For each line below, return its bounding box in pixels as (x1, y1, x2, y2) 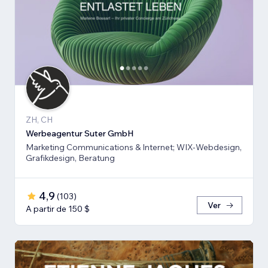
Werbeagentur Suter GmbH (26, 127, 134, 139)
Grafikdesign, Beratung (26, 152, 115, 163)
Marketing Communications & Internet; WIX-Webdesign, (26, 141, 242, 153)
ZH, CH (26, 114, 53, 125)
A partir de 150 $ (26, 203, 90, 214)
